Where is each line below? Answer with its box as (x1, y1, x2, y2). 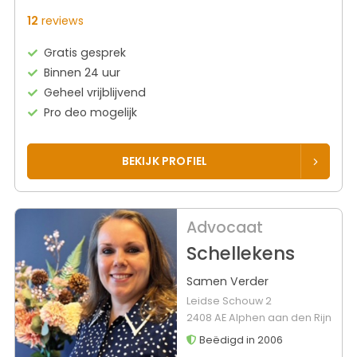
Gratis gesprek (44, 45, 127, 61)
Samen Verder (186, 273, 269, 289)
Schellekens (186, 240, 295, 266)
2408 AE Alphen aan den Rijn (186, 310, 331, 324)
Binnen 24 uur (44, 65, 121, 81)
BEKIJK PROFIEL (121, 153, 208, 170)
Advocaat (186, 216, 263, 238)
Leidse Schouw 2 (186, 293, 272, 308)
